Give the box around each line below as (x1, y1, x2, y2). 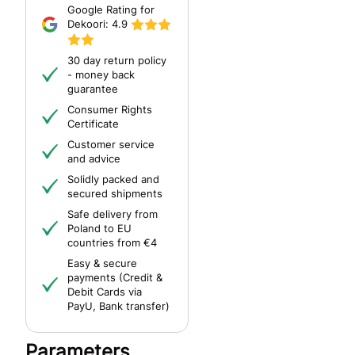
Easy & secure (67, 256, 137, 269)
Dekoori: (67, 17, 112, 30)
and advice (67, 151, 120, 165)
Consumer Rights (67, 102, 152, 116)
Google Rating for (67, 2, 155, 16)
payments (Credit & (67, 270, 162, 284)
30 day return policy (67, 53, 166, 67)
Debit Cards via (67, 284, 142, 298)
